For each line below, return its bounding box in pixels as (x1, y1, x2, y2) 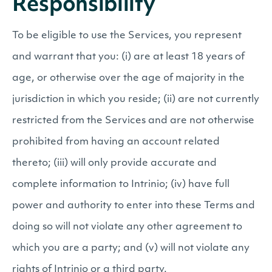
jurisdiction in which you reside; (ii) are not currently (12, 95, 259, 104)
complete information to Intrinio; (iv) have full (12, 180, 229, 189)
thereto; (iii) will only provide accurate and (12, 158, 217, 168)
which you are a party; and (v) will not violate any (12, 243, 250, 253)
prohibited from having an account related (12, 137, 220, 147)
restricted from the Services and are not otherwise (12, 116, 254, 126)
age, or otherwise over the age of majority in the (12, 73, 245, 83)
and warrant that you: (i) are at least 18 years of (12, 52, 245, 62)
